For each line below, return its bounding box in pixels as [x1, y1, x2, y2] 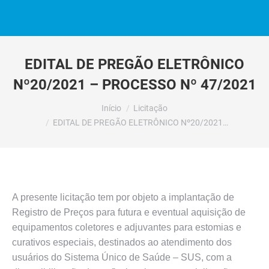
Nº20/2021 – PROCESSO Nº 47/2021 [13, 76, 256, 93]
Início [101, 103, 121, 113]
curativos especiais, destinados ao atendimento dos [12, 237, 232, 247]
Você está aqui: [12, 97, 77, 107]
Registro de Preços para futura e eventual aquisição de [12, 207, 246, 217]
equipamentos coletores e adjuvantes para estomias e [12, 222, 241, 232]
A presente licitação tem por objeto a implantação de [12, 192, 234, 202]
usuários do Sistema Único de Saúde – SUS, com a [12, 252, 232, 262]
